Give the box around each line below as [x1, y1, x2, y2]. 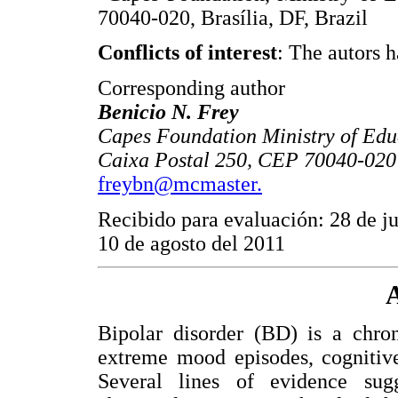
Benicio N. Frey [98, 99, 239, 123]
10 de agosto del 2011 [98, 231, 285, 255]
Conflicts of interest [98, 41, 277, 65]
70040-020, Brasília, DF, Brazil [98, 5, 368, 29]
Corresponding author [98, 76, 285, 99]
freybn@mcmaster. [98, 171, 262, 195]
